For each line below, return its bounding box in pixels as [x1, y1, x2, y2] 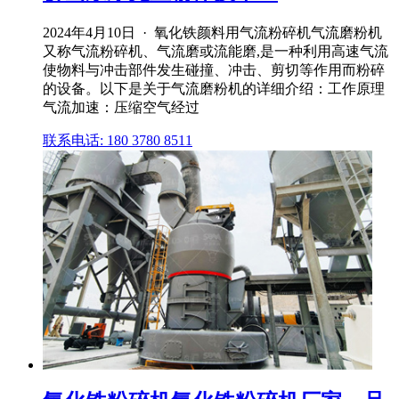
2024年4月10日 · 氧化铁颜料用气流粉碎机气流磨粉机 [43, 24, 382, 40]
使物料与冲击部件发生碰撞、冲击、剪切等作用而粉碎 [43, 61, 385, 77]
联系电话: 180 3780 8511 [43, 132, 192, 148]
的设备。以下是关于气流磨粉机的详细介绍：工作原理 [43, 80, 385, 96]
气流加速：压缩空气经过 [43, 99, 199, 115]
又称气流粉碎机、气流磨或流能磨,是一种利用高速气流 [43, 43, 388, 59]
